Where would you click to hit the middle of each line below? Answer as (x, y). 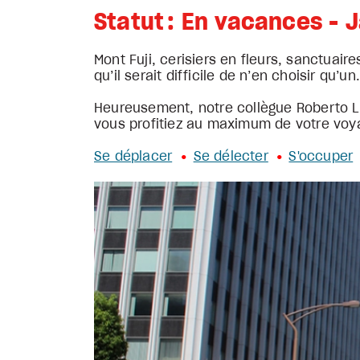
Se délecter (231, 157)
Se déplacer (133, 157)
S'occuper (321, 157)
